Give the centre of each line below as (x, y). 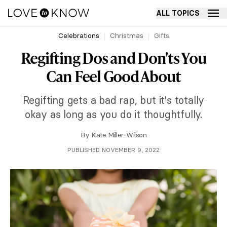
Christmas (126, 35)
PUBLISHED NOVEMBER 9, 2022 (113, 150)
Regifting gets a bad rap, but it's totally (113, 100)
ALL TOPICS (178, 13)
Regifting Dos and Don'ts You (113, 58)
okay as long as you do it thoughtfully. (113, 114)
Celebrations (79, 35)
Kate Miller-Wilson (119, 135)
